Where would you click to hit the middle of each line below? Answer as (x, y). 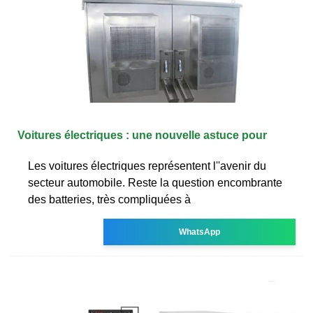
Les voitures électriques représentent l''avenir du (147, 166)
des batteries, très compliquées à (109, 199)
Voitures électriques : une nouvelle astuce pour (142, 135)
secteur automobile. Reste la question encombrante (155, 182)
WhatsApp (200, 232)
